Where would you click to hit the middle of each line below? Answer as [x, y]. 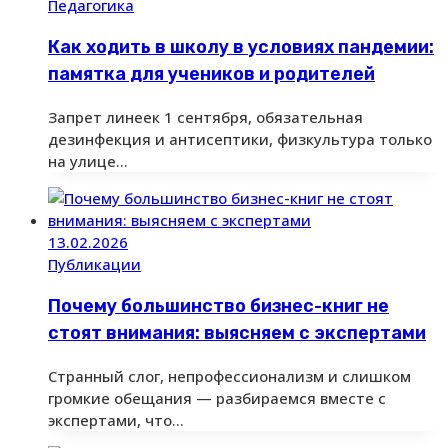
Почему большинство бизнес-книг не [218, 305]
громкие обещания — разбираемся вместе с [217, 397]
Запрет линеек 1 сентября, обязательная [205, 116]
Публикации [94, 263]
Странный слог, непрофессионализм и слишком [229, 375]
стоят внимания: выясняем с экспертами [237, 332]
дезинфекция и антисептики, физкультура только [240, 138]
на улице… [88, 160]
